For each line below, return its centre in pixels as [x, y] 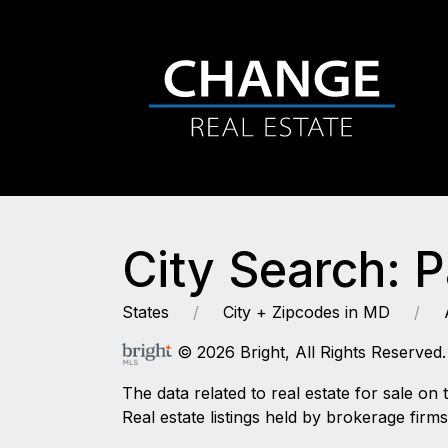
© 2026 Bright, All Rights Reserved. [309, 352]
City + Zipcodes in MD [306, 312]
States [145, 312]
